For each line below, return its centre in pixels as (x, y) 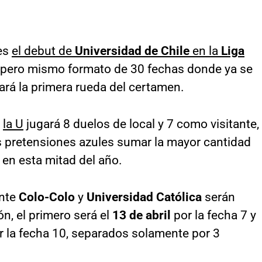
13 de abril (142, 215)
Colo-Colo (47, 197)
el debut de (43, 51)
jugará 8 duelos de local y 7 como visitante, (141, 124)
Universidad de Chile (132, 51)
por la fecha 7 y (213, 215)
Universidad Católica (144, 197)
